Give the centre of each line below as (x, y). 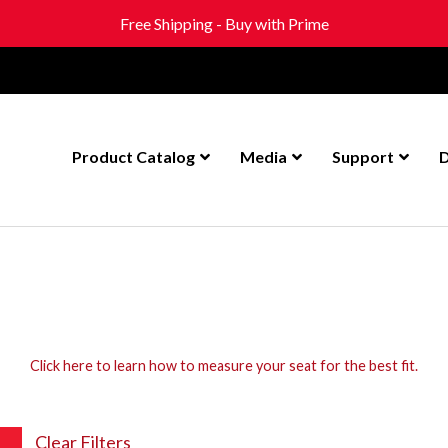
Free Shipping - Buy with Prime (224, 23)
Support (363, 156)
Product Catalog (133, 156)
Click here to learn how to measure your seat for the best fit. (224, 365)
